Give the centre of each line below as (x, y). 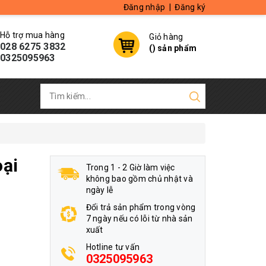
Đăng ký (190, 7)
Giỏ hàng (166, 37)
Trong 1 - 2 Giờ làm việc (130, 167)
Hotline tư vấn (113, 247)
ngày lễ (99, 190)
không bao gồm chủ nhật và (139, 179)
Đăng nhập (144, 7)
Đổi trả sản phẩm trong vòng (141, 207)
